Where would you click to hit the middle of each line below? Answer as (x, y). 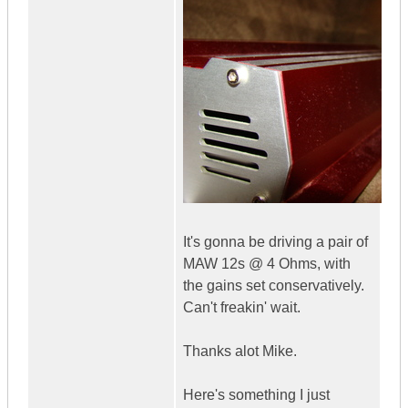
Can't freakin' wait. (242, 308)
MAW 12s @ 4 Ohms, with (267, 264)
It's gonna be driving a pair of (275, 242)
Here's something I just (256, 395)
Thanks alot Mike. (240, 352)
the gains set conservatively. (274, 286)
